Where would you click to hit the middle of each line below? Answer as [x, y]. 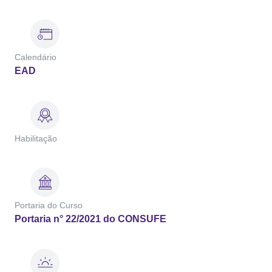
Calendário [36, 57]
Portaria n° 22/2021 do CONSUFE [90, 219]
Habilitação [36, 138]
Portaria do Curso [49, 205]
